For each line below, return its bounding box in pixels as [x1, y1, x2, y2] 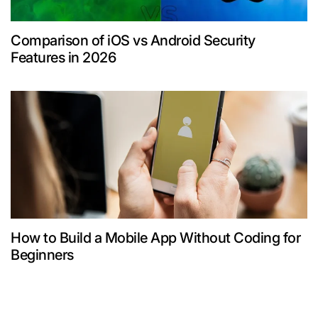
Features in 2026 [11, 49, 116, 67]
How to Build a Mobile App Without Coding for [11, 229, 300, 247]
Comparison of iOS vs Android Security [11, 32, 256, 50]
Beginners [11, 246, 74, 264]
